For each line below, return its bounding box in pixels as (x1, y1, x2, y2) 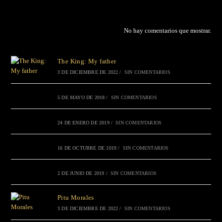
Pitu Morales (57, 194, 94, 202)
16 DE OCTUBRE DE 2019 (57, 145, 117, 151)
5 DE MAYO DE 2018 (57, 95, 105, 101)
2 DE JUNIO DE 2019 (57, 170, 105, 176)
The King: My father (57, 57, 116, 65)
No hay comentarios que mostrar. (123, 27, 211, 35)
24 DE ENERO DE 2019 (57, 120, 110, 126)
